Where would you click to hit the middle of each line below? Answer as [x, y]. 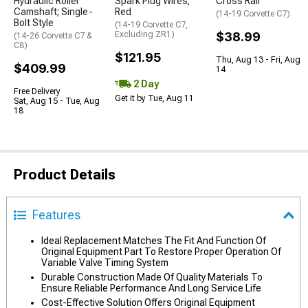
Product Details [65, 175]
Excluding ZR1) [145, 34]
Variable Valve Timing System [105, 263]
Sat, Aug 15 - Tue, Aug [57, 101]
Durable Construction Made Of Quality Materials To [152, 277]
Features [56, 215]
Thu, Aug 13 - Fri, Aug [258, 60]
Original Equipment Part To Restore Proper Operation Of [161, 252]
